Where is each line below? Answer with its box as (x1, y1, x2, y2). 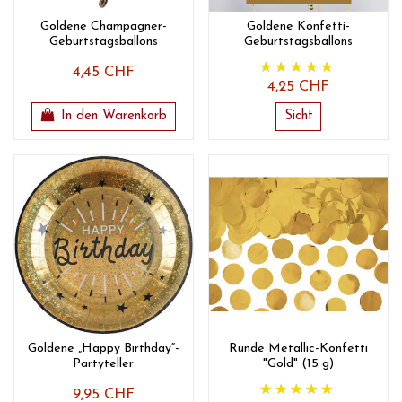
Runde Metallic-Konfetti (229, 342, 369, 356)
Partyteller (73, 357, 135, 371)
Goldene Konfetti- (247, 19, 351, 33)
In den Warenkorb (61, 109, 168, 124)
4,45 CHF (72, 65, 135, 80)
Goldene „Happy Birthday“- (27, 342, 179, 356)
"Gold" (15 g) (263, 357, 335, 371)
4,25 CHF (267, 79, 330, 94)
